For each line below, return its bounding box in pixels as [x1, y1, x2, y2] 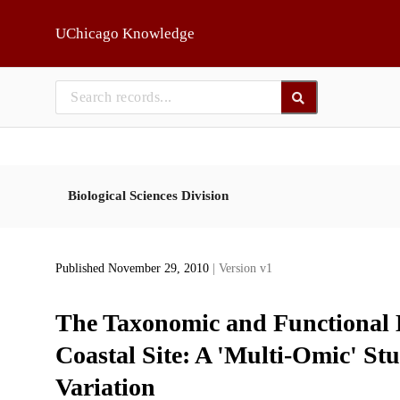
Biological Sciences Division [67, 187, 229, 203]
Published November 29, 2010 [54, 262, 212, 276]
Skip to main [23, 13, 94, 27]
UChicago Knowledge [54, 25, 195, 42]
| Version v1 [212, 262, 272, 276]
